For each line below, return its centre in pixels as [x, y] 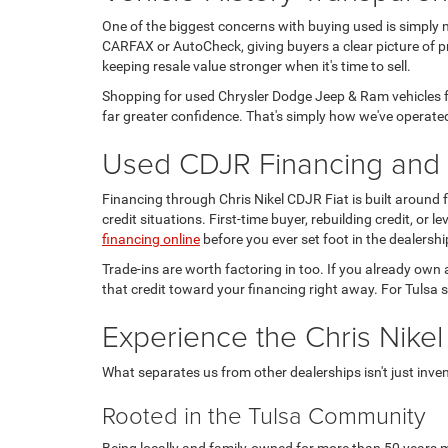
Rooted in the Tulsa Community [264, 414]
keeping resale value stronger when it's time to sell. [256, 65]
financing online [151, 238]
